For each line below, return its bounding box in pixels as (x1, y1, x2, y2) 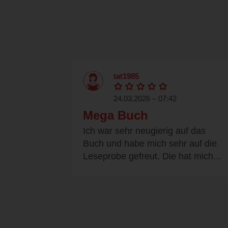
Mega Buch (83, 108, 148, 123)
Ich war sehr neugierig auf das (83, 126, 206, 136)
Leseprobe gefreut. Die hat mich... (83, 151, 221, 162)
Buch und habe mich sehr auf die (83, 138, 217, 149)
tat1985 (113, 72, 139, 81)
